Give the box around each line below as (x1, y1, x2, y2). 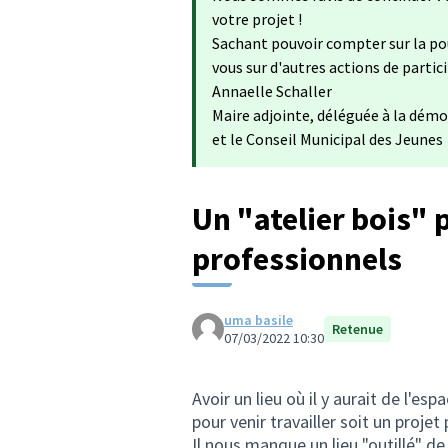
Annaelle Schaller (212, 81, 332, 101)
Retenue (332, 320, 383, 338)
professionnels (192, 239, 402, 279)
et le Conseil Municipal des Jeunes (212, 129, 443, 149)
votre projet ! (212, 9, 302, 29)
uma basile (224, 311, 293, 329)
